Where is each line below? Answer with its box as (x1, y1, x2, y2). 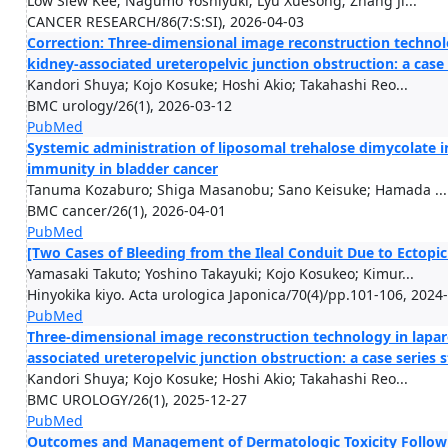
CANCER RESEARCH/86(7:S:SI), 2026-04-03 (27, 12, 304, 31)
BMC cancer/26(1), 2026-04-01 (27, 201, 226, 220)
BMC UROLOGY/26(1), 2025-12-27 (27, 390, 247, 409)
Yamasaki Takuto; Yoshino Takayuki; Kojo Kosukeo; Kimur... (27, 264, 414, 283)
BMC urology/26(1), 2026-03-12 (27, 96, 232, 115)
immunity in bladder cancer (27, 159, 218, 178)
